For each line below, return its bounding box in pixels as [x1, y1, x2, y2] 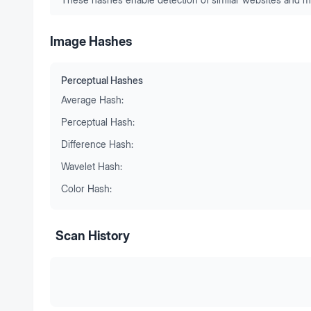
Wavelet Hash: [61, 160, 122, 172]
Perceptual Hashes [61, 74, 143, 86]
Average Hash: [61, 94, 124, 106]
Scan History [56, 228, 130, 243]
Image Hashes [50, 34, 132, 49]
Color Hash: [61, 183, 112, 194]
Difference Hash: [61, 138, 133, 150]
